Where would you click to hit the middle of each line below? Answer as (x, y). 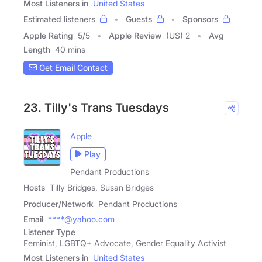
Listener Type (49, 232)
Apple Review (135, 35)
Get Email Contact (72, 68)
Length (37, 49)
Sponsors (200, 19)
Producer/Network (58, 204)
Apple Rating (48, 35)
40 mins (70, 49)
